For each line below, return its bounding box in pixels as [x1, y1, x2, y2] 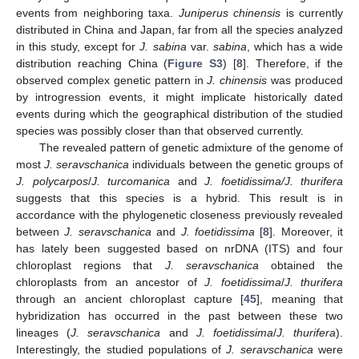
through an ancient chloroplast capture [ [16, 292, 244, 306]
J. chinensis [207, 74, 268, 87]
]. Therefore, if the [242, 57, 343, 71]
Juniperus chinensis [178, 6, 281, 20]
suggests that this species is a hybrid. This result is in [16, 192, 343, 205]
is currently [280, 6, 344, 20]
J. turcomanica [91, 175, 170, 188]
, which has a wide [246, 40, 344, 54]
